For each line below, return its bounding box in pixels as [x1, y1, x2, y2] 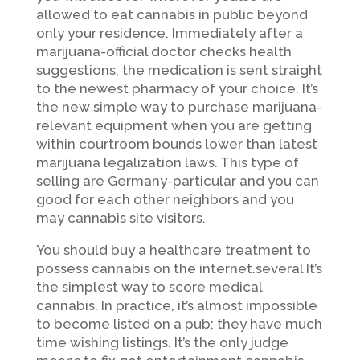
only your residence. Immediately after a [35, 25, 303, 41]
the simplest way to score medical [35, 279, 262, 295]
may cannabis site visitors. [35, 210, 206, 226]
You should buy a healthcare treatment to [35, 242, 311, 258]
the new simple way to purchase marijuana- [35, 99, 322, 115]
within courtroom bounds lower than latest [35, 136, 317, 152]
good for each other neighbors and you [35, 191, 294, 207]
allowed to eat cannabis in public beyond [35, 6, 308, 22]
